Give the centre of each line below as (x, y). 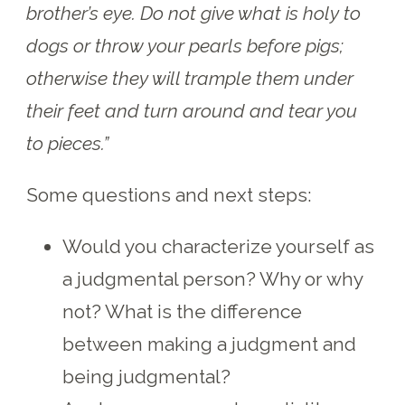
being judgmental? (147, 376)
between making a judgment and (210, 344)
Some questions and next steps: (170, 194)
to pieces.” (68, 143)
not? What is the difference (183, 311)
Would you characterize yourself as (219, 246)
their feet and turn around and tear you (192, 110)
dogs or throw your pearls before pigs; (185, 45)
